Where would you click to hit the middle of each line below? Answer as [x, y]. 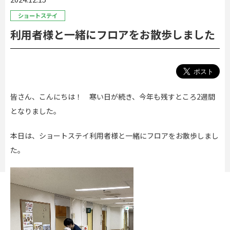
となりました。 [35, 111]
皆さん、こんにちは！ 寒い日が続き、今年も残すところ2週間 [113, 97]
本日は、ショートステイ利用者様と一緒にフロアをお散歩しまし [114, 136]
